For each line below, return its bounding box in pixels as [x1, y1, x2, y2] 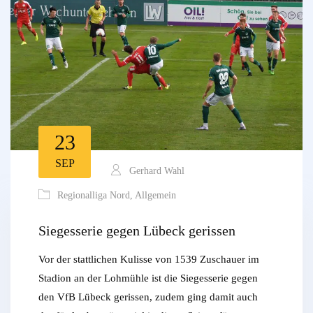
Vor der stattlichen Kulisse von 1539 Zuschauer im [38, 254, 259, 265]
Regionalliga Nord [57, 190, 130, 201]
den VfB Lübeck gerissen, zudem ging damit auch [38, 291, 258, 303]
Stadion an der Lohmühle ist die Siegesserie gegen [38, 272, 258, 284]
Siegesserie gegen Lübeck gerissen [38, 223, 235, 239]
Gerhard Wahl [126, 166, 184, 177]
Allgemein [135, 190, 176, 201]
